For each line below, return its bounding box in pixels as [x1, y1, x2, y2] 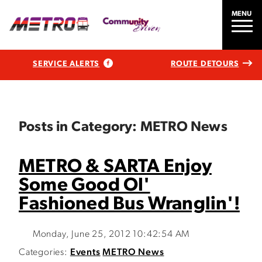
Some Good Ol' [19, 177, 150, 195]
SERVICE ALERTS [33, 60, 100, 68]
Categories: [19, 248, 68, 257]
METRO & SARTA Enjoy [19, 158, 212, 177]
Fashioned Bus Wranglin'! [19, 195, 240, 214]
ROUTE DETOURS [170, 60, 239, 68]
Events [70, 248, 101, 257]
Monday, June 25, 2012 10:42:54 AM [32, 230, 190, 239]
